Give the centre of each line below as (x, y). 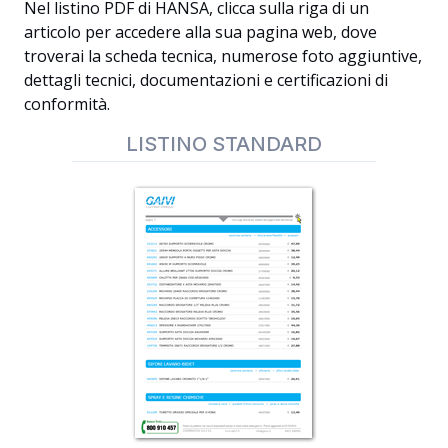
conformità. (67, 104)
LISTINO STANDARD (224, 144)
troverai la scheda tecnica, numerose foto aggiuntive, (223, 56)
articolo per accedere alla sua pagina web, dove (200, 32)
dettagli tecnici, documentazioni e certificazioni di (206, 80)
